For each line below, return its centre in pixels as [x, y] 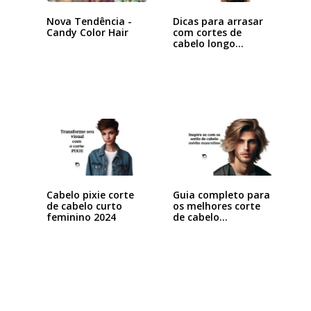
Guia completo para [221, 195]
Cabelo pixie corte [90, 195]
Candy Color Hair [87, 33]
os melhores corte [216, 206]
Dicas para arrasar [218, 22]
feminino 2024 [81, 217]
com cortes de [207, 33]
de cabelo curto [84, 206]
